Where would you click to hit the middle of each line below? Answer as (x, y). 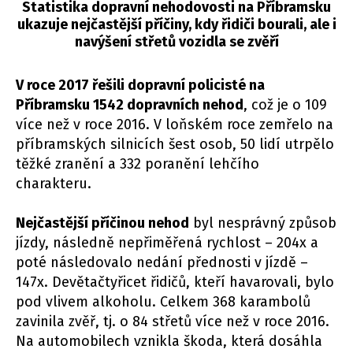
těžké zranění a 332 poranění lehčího (137, 163)
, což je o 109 (285, 104)
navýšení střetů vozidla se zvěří (176, 41)
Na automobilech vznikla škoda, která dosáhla (169, 341)
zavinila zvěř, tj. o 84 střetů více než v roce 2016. (173, 321)
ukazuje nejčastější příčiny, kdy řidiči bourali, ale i (176, 24)
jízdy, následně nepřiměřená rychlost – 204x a (167, 242)
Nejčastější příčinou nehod (102, 223)
